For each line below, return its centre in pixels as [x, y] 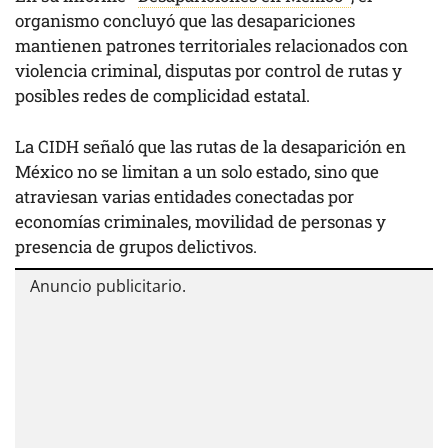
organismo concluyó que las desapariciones [185, 21]
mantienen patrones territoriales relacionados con [211, 46]
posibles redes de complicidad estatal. [162, 96]
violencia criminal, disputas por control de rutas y [208, 71]
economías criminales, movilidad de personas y [200, 221]
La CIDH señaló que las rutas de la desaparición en [210, 146]
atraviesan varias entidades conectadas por [184, 196]
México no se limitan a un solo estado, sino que [197, 171]
